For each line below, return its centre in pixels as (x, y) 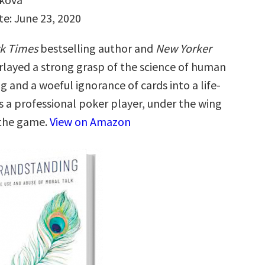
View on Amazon (90, 122)
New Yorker (184, 48)
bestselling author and (97, 48)
